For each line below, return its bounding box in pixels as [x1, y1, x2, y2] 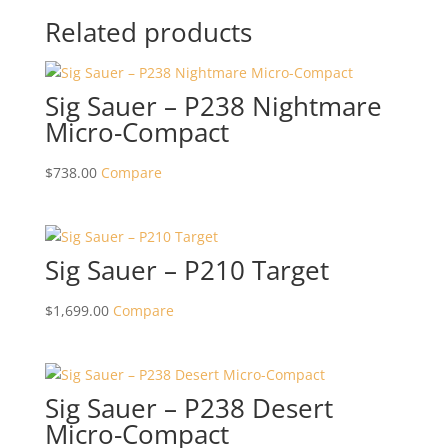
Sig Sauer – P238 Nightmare [44, 88, 382, 124]
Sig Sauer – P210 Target [44, 252, 329, 289]
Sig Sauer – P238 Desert [44, 390, 333, 427]
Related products [44, 14, 252, 50]
